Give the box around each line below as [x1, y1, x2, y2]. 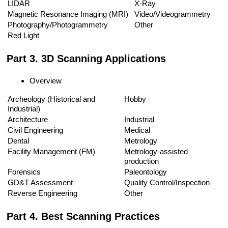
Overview [30, 76, 62, 85]
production [124, 157, 159, 166]
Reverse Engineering [8, 189, 78, 198]
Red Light [8, 31, 40, 40]
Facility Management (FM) [8, 147, 96, 156]
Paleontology [124, 167, 167, 177]
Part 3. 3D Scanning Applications [7, 53, 166, 65]
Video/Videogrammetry [134, 10, 211, 19]
